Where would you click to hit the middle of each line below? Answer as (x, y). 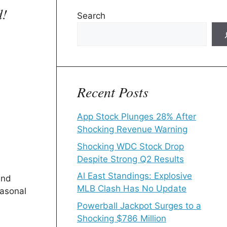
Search (91, 16)
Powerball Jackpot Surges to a (139, 205)
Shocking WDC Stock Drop (130, 146)
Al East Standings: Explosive (135, 176)
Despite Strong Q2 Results (130, 159)
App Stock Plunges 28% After (137, 117)
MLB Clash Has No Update (132, 188)
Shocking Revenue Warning (132, 129)
